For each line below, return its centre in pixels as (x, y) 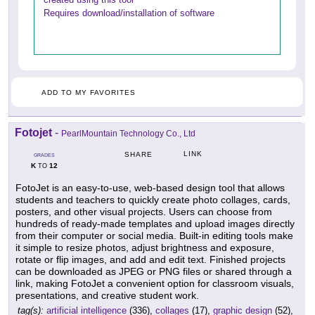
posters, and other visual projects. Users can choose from (144, 211)
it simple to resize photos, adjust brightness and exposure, (145, 247)
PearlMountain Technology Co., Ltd (128, 133)
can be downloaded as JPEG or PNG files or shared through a (154, 271)
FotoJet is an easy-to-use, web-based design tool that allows (150, 187)
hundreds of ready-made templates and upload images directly (155, 223)
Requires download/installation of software (129, 13)
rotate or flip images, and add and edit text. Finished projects (150, 259)
